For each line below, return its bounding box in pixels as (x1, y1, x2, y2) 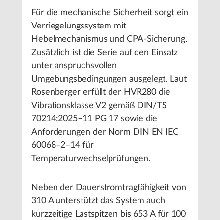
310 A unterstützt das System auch (31, 196, 165, 205)
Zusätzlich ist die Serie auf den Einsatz (31, 48, 178, 57)
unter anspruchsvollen (31, 61, 117, 70)
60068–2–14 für (31, 141, 94, 150)
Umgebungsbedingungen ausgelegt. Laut (31, 75, 187, 83)
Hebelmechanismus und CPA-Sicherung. (31, 35, 187, 44)
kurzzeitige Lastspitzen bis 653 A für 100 (31, 210, 186, 219)
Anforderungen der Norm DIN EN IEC (31, 128, 179, 137)
